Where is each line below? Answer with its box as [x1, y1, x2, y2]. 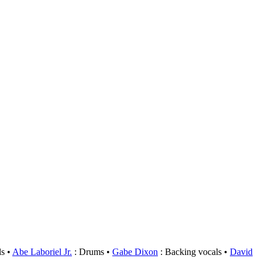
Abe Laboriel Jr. [12, 247, 72, 257]
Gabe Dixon [112, 247, 158, 257]
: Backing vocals [158, 247, 222, 257]
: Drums [72, 247, 104, 257]
